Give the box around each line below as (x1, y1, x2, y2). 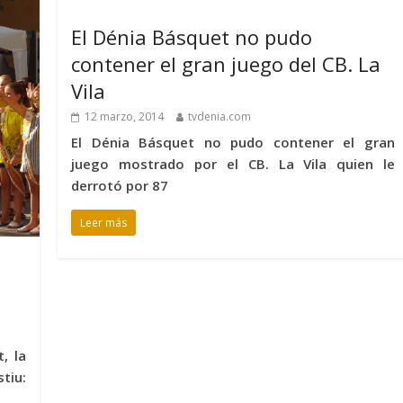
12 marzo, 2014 (85, 109, 165, 124)
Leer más (80, 215, 128, 230)
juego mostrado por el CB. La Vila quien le (71, 155, 395, 173)
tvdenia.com (188, 109, 252, 124)
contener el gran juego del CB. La (71, 50, 381, 77)
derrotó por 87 (71, 176, 169, 194)
